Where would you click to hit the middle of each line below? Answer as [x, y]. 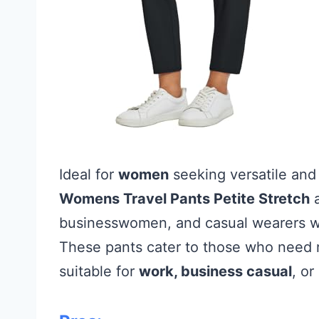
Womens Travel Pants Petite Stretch [184, 198]
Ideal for [89, 174]
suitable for [99, 271]
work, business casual [215, 271]
